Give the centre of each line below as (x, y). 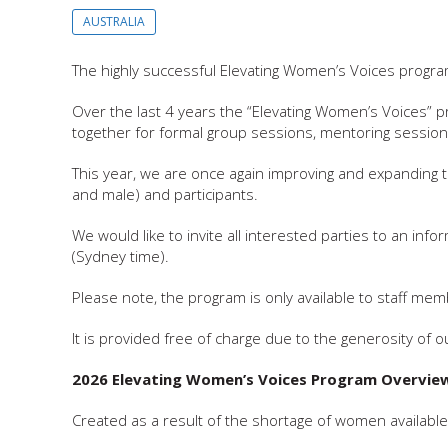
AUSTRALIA (114, 21)
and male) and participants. (167, 194)
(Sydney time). (120, 256)
